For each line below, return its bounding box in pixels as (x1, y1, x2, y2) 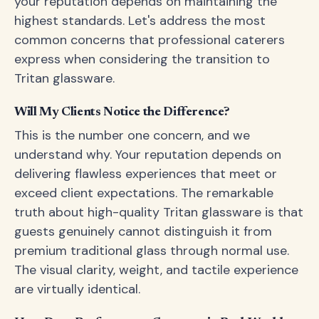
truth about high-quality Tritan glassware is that (14, 204, 303, 221)
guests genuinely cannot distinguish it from (14, 223, 272, 240)
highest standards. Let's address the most (14, 12, 266, 29)
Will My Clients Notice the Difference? (14, 106, 230, 119)
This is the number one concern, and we (14, 127, 250, 144)
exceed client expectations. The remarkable (14, 184, 273, 202)
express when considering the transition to (14, 51, 270, 68)
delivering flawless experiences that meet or (14, 165, 277, 182)
